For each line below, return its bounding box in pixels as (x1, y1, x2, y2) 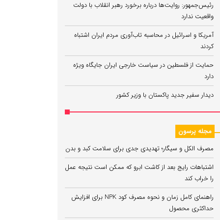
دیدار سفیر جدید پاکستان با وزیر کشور (116, 90, 214, 100)
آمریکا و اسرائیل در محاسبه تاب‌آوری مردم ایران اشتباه (74, 30, 214, 40)
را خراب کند (185, 173, 214, 184)
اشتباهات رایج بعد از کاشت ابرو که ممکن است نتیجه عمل (65, 162, 214, 172)
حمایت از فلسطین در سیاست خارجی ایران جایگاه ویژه (73, 60, 214, 70)
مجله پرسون (178, 126, 212, 137)
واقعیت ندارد (181, 11, 214, 22)
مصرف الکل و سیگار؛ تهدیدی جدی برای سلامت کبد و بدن (65, 143, 214, 154)
